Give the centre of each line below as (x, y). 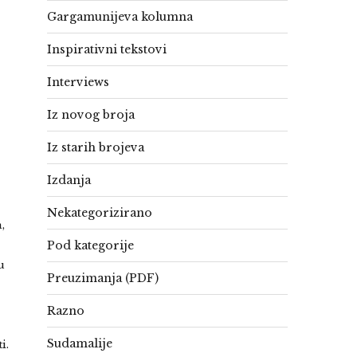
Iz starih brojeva (96, 147)
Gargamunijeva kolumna (120, 17)
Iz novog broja (91, 115)
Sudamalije (80, 343)
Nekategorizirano (100, 213)
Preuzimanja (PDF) (103, 278)
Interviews (78, 82)
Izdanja (69, 180)
